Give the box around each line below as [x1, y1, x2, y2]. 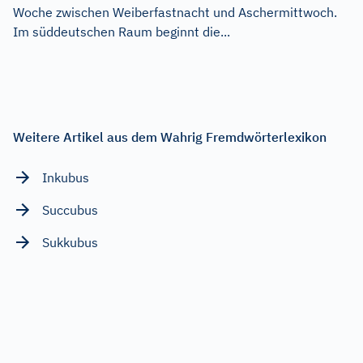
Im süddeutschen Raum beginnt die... [13, 23, 230, 40]
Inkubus [42, 169, 89, 186]
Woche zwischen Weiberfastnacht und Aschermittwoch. [13, 3, 337, 20]
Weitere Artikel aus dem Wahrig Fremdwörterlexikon [13, 128, 327, 145]
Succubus [42, 201, 98, 218]
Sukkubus [42, 233, 98, 250]
